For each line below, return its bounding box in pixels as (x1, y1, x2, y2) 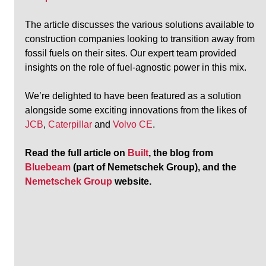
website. (112, 176, 152, 186)
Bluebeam (25, 162, 71, 172)
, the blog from (148, 148, 216, 158)
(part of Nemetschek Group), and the (71, 162, 239, 172)
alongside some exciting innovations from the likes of (25, 105, 249, 115)
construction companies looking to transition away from (25, 34, 258, 44)
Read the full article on (25, 148, 128, 158)
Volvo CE (113, 119, 153, 129)
